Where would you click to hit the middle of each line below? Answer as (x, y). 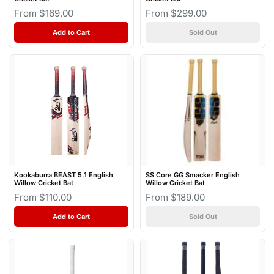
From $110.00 (43, 198)
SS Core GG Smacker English (193, 175)
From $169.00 (44, 13)
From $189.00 (175, 198)
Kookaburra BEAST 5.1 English (64, 175)
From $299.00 (176, 13)
